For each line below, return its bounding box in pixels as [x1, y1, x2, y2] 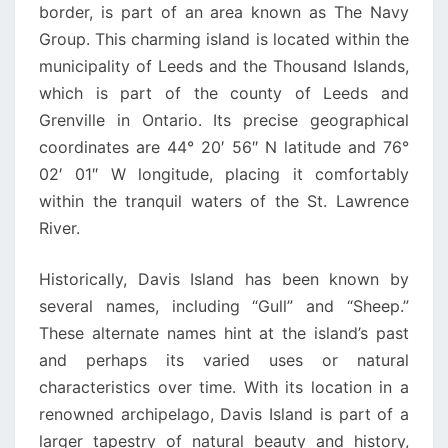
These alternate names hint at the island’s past [39, 323, 409, 343]
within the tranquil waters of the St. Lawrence [39, 191, 409, 211]
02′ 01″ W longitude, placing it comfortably [39, 164, 409, 184]
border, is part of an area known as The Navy [39, 2, 409, 22]
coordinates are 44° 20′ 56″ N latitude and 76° [39, 137, 409, 157]
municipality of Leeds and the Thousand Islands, [39, 56, 409, 76]
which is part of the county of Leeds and [39, 83, 409, 103]
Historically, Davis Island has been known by [39, 269, 409, 289]
